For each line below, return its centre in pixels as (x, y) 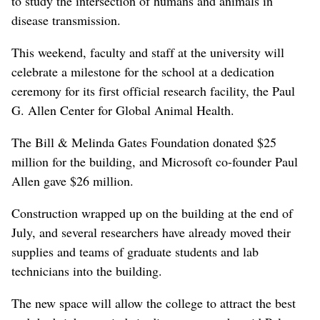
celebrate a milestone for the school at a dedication (143, 71)
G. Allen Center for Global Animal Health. (123, 110)
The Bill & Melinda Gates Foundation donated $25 (144, 142)
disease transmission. (66, 20)
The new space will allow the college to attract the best (154, 302)
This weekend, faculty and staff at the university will (148, 52)
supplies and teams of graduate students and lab (135, 251)
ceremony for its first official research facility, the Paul (153, 90)
